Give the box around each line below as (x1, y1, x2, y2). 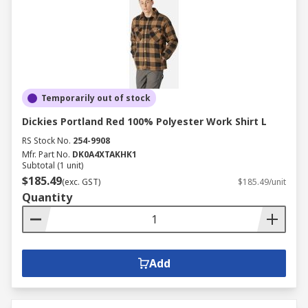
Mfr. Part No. (22, 148, 70, 160)
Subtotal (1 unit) (22, 159, 83, 171)
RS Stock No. (22, 135, 71, 146)
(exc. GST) (62, 176, 100, 188)
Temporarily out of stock (41, 92, 151, 104)
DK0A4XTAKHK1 (72, 148, 137, 160)
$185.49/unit (238, 176, 286, 188)
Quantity (22, 190, 72, 205)
